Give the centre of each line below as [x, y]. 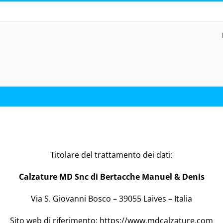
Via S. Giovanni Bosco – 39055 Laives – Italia [111, 198]
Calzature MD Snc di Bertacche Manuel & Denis [111, 176]
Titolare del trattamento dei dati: [111, 155]
